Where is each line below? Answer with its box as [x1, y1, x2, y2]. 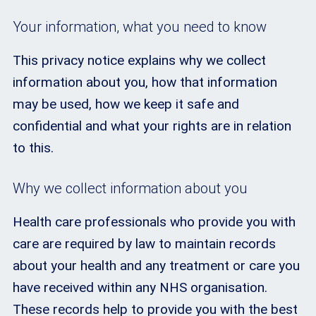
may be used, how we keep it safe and [13, 95, 239, 112]
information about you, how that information [13, 73, 277, 90]
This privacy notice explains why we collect [13, 51, 266, 68]
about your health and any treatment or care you [13, 257, 300, 274]
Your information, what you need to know [13, 18, 267, 35]
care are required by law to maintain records [13, 236, 276, 253]
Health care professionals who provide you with [13, 214, 296, 231]
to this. [13, 139, 54, 156]
